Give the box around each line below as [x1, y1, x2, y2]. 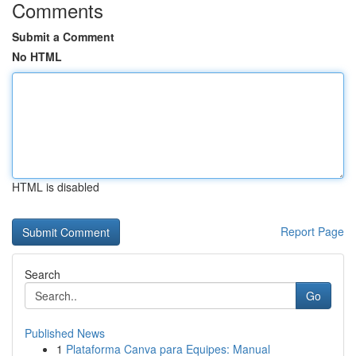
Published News [25, 325, 105, 341]
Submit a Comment [12, 29, 114, 44]
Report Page [281, 223, 344, 239]
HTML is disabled [12, 179, 99, 195]
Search [25, 266, 60, 282]
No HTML [12, 48, 62, 64]
